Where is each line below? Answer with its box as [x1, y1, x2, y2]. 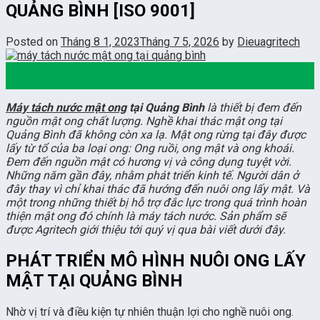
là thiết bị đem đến [204, 100, 301, 114]
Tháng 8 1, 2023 [61, 34, 140, 49]
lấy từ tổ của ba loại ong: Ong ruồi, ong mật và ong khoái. [6, 141, 294, 155]
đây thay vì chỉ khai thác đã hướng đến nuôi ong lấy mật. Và [6, 181, 310, 196]
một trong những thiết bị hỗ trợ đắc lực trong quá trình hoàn [6, 195, 306, 209]
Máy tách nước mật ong [6, 100, 126, 114]
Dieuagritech [237, 34, 300, 49]
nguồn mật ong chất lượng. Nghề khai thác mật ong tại [6, 114, 282, 128]
